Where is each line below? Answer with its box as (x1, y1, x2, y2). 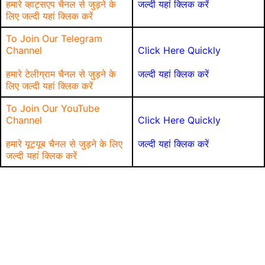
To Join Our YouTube (6, 102, 99, 114)
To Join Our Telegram (6, 33, 102, 44)
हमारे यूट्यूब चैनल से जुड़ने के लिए (6, 138, 122, 150)
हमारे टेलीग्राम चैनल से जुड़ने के (6, 68, 116, 80)
